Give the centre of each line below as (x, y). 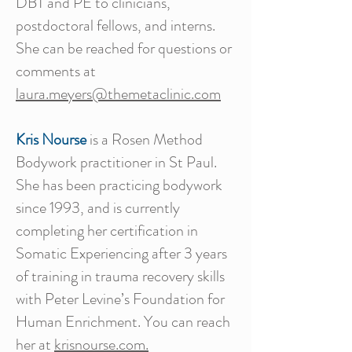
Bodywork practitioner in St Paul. (116, 162)
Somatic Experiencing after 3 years (121, 253)
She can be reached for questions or (124, 48)
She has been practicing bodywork (119, 185)
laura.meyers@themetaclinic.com (118, 94)
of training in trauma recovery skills (120, 276)
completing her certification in (107, 231)
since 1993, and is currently (98, 208)
